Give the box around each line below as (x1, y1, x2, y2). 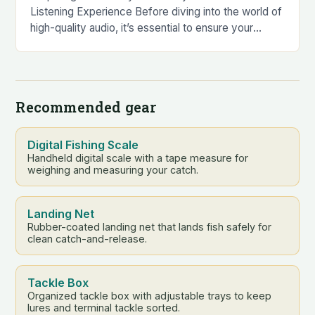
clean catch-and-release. (27, 232, 148, 245)
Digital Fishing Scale (27, 137, 139, 152)
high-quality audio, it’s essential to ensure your (30, 20, 254, 34)
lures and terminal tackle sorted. (27, 301, 181, 314)
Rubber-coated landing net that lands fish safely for (27, 220, 272, 233)
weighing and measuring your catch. (27, 163, 199, 176)
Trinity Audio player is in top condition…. (30, 37, 222, 51)
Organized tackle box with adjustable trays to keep (27, 289, 272, 302)
